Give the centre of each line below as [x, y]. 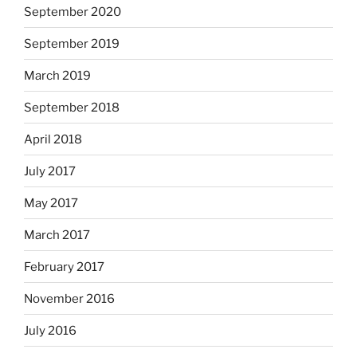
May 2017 [51, 203]
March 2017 [57, 235]
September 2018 [72, 107]
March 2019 [57, 75]
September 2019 [72, 43]
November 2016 [69, 298]
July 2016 [50, 330]
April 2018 [53, 139]
